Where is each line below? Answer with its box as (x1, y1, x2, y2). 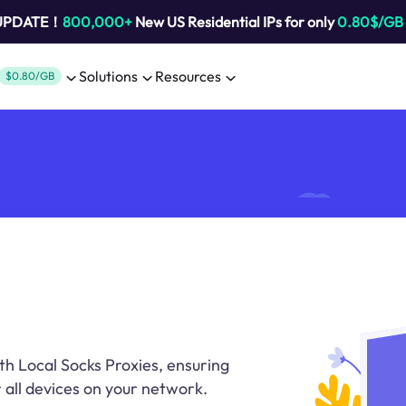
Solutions (79, 67, 138, 85)
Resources (155, 67, 221, 85)
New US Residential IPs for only (131, 13, 337, 31)
